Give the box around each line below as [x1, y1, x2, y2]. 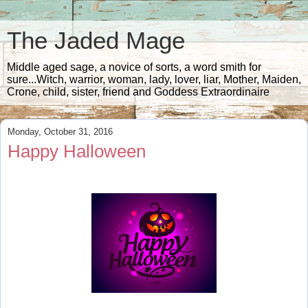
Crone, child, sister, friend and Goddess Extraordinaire [7, 86, 269, 98]
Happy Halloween [8, 141, 146, 162]
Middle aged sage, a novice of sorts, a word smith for [7, 61, 261, 73]
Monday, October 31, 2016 [8, 126, 113, 137]
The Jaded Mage [7, 27, 185, 54]
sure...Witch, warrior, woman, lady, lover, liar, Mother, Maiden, [7, 74, 301, 85]
